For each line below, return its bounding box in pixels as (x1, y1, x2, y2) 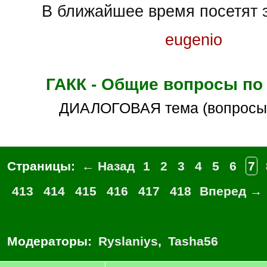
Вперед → (200, 184, 262, 198)
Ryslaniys (98, 234, 158, 248)
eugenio (165, 31, 222, 49)
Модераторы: (7, 234, 95, 248)
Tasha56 (168, 234, 218, 248)
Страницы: (7, 159, 79, 173)
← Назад (82, 159, 135, 173)
